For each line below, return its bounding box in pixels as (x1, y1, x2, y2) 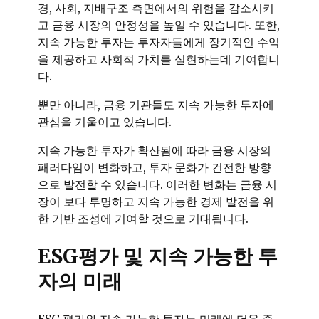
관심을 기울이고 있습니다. (38, 115, 172, 130)
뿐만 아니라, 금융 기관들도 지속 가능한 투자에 (38, 98, 274, 113)
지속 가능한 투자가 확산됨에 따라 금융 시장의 (38, 143, 271, 158)
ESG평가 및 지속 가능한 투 (38, 243, 278, 269)
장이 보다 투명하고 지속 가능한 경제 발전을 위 (38, 194, 274, 209)
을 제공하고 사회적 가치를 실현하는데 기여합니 (38, 52, 280, 67)
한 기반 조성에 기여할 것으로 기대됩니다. (38, 211, 249, 226)
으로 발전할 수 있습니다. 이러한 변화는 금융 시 (38, 177, 277, 192)
